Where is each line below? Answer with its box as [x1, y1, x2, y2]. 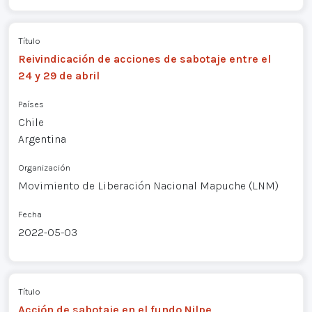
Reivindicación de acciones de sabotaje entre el [17, 52, 271, 65]
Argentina [17, 132, 66, 146]
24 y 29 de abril [17, 68, 100, 82]
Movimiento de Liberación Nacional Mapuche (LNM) [17, 178, 279, 192]
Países [17, 98, 44, 109]
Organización [17, 162, 70, 173]
